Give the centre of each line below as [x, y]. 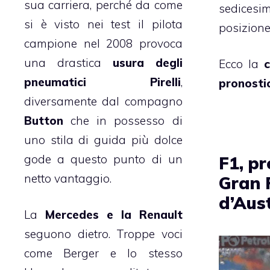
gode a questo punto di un [103, 159]
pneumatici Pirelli [102, 82]
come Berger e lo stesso [103, 253]
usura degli [147, 62]
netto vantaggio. [68, 178]
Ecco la [241, 64]
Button [44, 120]
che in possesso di [123, 120]
